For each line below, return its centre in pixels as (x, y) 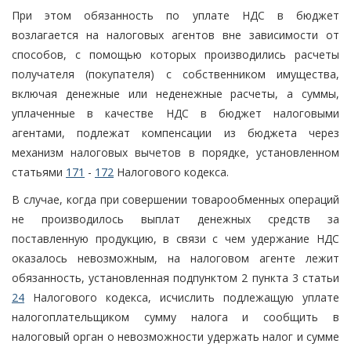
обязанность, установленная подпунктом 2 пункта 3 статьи (175, 277)
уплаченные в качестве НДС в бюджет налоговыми (175, 113)
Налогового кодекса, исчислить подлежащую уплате (182, 297)
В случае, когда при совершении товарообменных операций (175, 199)
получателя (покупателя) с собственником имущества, (175, 74)
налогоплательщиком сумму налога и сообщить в (175, 317)
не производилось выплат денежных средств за (175, 219)
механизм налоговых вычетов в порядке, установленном (175, 152)
